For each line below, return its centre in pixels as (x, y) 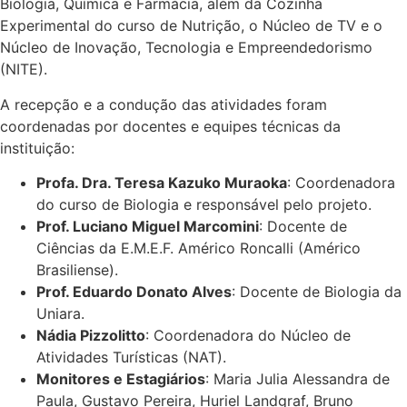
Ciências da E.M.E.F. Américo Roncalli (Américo (199, 248)
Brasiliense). (77, 270)
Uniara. (60, 314)
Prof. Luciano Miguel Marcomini (148, 227)
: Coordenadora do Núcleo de (248, 336)
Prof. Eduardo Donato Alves (134, 292)
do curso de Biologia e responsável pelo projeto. (204, 205)
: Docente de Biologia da (317, 292)
